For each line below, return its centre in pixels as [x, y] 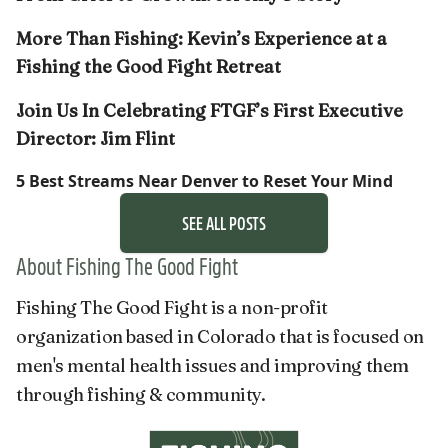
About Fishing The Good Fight [127, 264]
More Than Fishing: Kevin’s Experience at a [201, 38]
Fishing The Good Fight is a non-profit [172, 307]
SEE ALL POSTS [224, 222]
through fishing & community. [141, 394]
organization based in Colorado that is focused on [220, 336]
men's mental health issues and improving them [212, 365]
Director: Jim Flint [95, 138]
